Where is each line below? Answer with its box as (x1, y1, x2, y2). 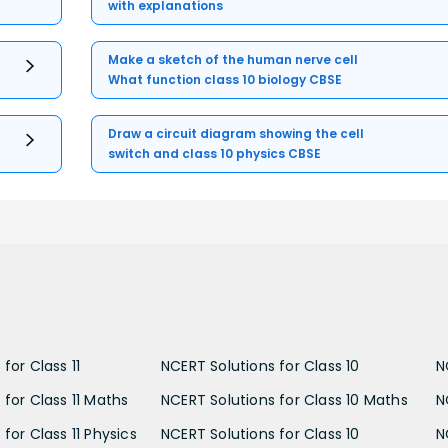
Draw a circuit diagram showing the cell (108, 124, 365, 142)
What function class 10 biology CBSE (108, 70, 343, 88)
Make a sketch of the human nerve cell (108, 50, 359, 68)
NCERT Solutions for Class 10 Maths (161, 389, 408, 410)
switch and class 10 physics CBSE (108, 144, 322, 162)
